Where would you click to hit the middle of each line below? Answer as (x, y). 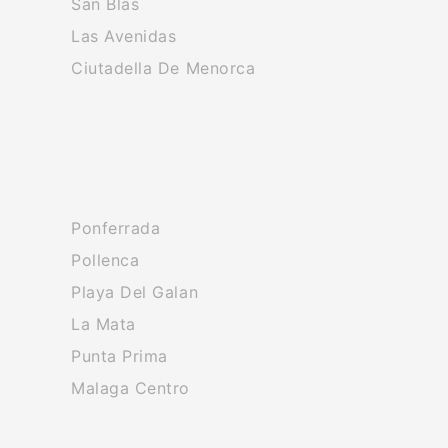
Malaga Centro (131, 388)
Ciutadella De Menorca (163, 68)
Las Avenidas (124, 36)
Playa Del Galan (135, 292)
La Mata (103, 324)
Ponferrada (116, 228)
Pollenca (105, 260)
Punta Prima (119, 356)
